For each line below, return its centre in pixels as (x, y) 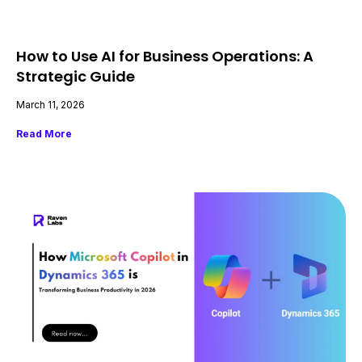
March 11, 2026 (51, 105)
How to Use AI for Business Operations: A (165, 57)
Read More (44, 134)
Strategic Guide (76, 77)
